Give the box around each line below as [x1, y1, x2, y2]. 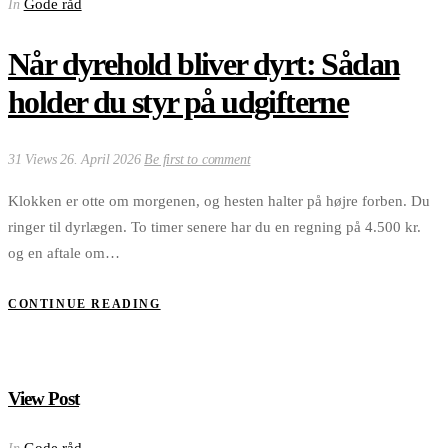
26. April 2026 [60, 152, 145, 168]
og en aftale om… [8, 245, 120, 262]
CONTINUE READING [8, 297, 161, 312]
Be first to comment [144, 152, 251, 168]
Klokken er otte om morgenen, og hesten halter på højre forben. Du [8, 193, 430, 210]
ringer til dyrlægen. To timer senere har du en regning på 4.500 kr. [8, 219, 421, 236]
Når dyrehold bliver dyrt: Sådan [8, 45, 400, 82]
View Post [8, 387, 79, 409]
